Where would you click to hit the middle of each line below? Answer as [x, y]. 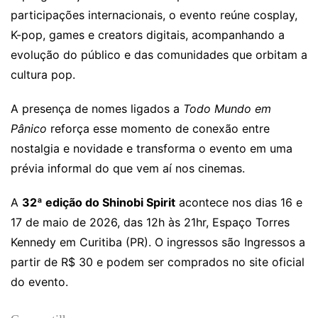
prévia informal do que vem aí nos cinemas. [128, 169]
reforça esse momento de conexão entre [158, 129]
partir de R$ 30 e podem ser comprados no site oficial [158, 262]
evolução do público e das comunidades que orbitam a [159, 55]
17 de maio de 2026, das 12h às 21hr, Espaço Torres [150, 223]
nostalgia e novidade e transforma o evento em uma [152, 149]
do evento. [39, 282]
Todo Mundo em [227, 109]
